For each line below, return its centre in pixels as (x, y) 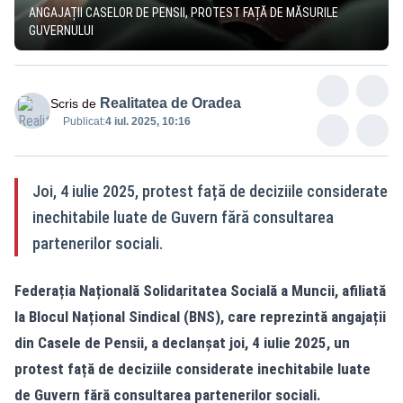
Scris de (73, 103)
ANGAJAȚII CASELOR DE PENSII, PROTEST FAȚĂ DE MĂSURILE (184, 12)
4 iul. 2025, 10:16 (148, 121)
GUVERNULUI (61, 30)
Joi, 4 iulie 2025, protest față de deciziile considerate (210, 191)
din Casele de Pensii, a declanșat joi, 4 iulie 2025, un (182, 342)
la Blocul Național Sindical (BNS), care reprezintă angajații (200, 316)
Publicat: (84, 121)
